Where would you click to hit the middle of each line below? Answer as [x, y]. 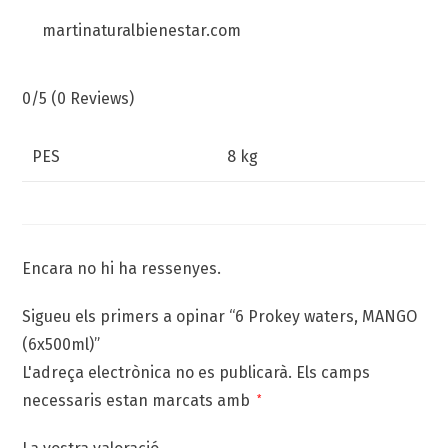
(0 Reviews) [93, 99]
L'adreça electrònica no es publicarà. [157, 373]
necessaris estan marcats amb [138, 401]
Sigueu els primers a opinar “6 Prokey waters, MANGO [220, 317]
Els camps [331, 373]
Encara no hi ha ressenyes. [122, 269]
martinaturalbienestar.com [142, 31]
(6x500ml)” [61, 345]
